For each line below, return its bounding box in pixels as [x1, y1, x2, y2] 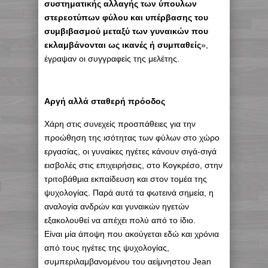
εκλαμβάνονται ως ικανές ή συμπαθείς [44, 40, 201, 50]
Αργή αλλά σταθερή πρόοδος [44, 96, 165, 106]
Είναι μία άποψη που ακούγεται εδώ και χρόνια [44, 229, 219, 239]
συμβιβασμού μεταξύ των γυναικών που [44, 26, 208, 36]
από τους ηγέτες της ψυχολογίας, [44, 243, 169, 253]
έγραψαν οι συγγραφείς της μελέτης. [44, 54, 179, 64]
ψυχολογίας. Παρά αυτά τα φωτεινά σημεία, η [44, 188, 214, 198]
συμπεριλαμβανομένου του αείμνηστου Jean [44, 257, 211, 267]
